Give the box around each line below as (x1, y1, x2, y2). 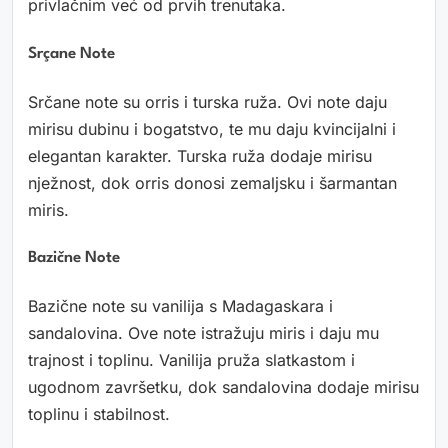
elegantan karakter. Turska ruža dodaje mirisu (28, 145, 372, 166)
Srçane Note (28, 46, 115, 63)
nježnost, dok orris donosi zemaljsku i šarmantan (28, 172, 397, 193)
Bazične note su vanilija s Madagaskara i (28, 295, 333, 316)
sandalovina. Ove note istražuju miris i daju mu (28, 322, 379, 343)
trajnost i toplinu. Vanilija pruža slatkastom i (28, 349, 355, 370)
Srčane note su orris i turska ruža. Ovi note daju (28, 91, 387, 112)
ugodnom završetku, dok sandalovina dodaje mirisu (28, 376, 419, 397)
